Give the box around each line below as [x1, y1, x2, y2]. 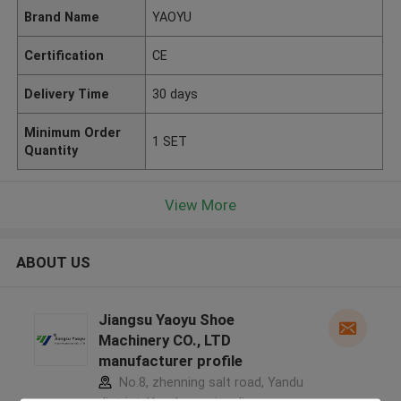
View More [165, 195, 236, 214]
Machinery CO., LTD [98, 331, 231, 350]
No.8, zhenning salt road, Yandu [115, 375, 303, 390]
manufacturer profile [98, 352, 243, 371]
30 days [152, 86, 199, 101]
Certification [24, 47, 105, 63]
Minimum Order [24, 124, 122, 140]
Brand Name [24, 9, 100, 24]
